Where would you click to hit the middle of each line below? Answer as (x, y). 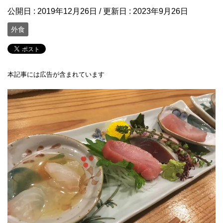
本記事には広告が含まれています (56, 74)
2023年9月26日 (161, 11)
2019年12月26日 (67, 11)
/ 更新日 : (115, 11)
